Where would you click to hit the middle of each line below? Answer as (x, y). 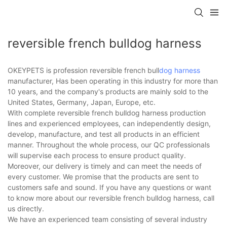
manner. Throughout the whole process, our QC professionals (109, 145)
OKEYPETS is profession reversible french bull (83, 70)
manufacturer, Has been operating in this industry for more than (113, 81)
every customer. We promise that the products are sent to (103, 177)
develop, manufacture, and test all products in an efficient (104, 134)
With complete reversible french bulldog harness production (107, 113)
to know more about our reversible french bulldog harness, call (111, 198)
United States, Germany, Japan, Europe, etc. (82, 102)
